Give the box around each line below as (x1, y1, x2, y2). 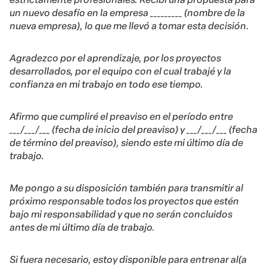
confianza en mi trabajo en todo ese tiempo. (10, 79, 203, 91)
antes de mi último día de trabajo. (10, 222, 155, 234)
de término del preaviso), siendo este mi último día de (10, 137, 243, 149)
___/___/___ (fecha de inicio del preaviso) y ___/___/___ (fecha (10, 124, 257, 136)
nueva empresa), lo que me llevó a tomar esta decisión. (10, 20, 249, 32)
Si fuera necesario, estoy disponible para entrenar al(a (10, 254, 247, 266)
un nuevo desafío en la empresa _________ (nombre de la (10, 7, 245, 19)
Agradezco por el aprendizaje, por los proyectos (10, 52, 221, 64)
